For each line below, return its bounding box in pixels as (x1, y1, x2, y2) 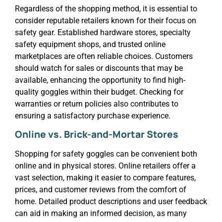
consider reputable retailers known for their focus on (15, 15, 196, 25)
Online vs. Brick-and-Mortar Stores (15, 127, 178, 141)
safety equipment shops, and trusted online (15, 39, 166, 49)
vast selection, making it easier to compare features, (15, 172, 196, 182)
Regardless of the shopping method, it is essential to (15, 3, 197, 13)
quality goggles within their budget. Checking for (15, 87, 183, 97)
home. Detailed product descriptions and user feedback (15, 196, 207, 206)
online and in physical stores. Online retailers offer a (15, 161, 196, 170)
